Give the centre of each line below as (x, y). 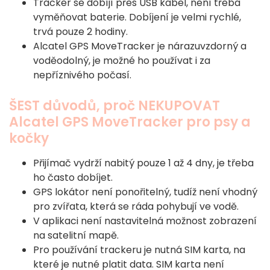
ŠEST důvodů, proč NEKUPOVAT (115, 106)
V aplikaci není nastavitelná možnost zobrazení (145, 221)
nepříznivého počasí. (82, 75)
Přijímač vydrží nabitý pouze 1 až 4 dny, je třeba (143, 163)
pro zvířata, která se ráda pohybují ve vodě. (136, 207)
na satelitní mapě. (76, 236)
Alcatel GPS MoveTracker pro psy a (130, 122)
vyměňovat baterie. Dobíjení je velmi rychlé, (137, 17)
